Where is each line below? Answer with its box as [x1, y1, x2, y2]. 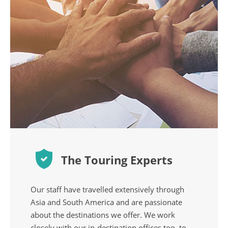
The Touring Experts [58, 152, 173, 167]
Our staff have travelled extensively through [31, 184, 184, 194]
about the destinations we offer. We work [31, 209, 175, 220]
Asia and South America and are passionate [31, 196, 182, 207]
